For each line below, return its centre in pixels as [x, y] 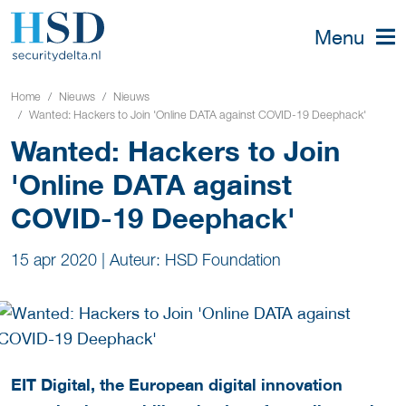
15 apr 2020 [54, 259]
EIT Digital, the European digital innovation [177, 385]
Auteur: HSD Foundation [195, 259]
